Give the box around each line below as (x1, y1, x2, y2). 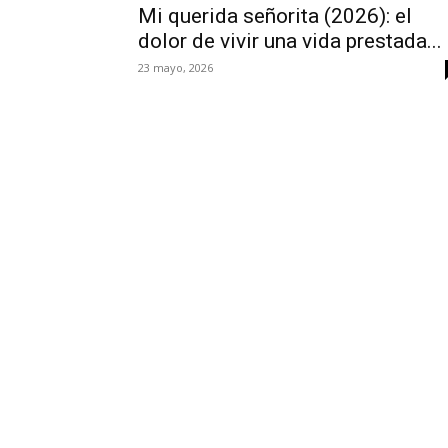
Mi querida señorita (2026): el (138, 4, 412, 28)
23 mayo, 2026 (138, 60, 213, 75)
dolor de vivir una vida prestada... (138, 29, 442, 53)
